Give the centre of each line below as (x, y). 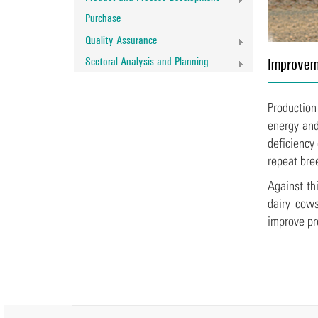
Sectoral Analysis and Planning (147, 62)
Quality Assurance (121, 40)
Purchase (103, 18)
